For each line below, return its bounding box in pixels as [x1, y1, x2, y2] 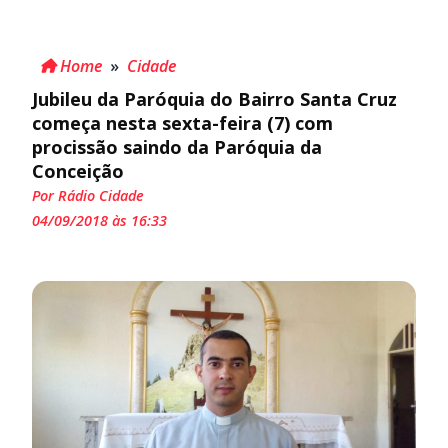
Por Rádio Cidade [32, 185, 144, 205]
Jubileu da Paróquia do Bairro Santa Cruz [32, 86, 397, 111]
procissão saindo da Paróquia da [32, 134, 322, 159]
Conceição [32, 158, 124, 183]
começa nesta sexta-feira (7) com [32, 110, 333, 135]
